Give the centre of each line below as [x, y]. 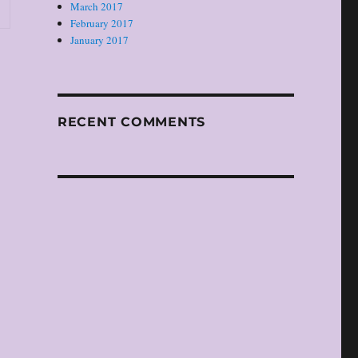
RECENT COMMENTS [131, 122]
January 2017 [100, 40]
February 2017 [102, 24]
